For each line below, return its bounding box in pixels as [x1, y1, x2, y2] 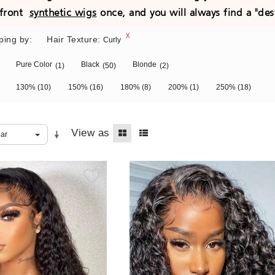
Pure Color [16, 60, 52, 69]
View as [71, 127, 110, 139]
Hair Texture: [47, 34, 101, 45]
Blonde [133, 60, 157, 69]
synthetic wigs [29, 6, 97, 19]
